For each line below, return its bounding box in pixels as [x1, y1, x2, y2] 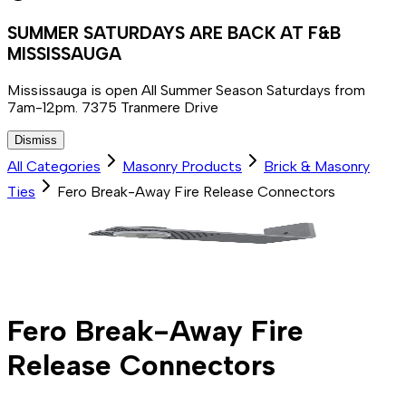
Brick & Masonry [264, 157, 370, 175]
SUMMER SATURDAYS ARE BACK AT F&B [7, 23, 341, 44]
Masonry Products [122, 157, 242, 175]
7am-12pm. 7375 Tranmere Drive [7, 98, 218, 116]
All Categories [7, 157, 101, 175]
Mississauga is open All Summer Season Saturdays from [7, 81, 365, 99]
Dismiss [14, 132, 57, 147]
